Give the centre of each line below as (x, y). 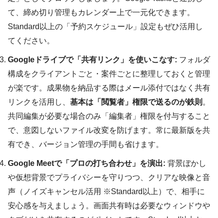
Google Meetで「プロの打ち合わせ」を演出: (87, 163)
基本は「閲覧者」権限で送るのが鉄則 (136, 102)
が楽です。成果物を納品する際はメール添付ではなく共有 (109, 88)
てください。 (31, 40)
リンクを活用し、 (39, 102)
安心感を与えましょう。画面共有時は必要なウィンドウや (109, 205)
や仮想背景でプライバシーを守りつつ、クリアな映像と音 (109, 177)
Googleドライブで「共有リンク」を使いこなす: (92, 59)
